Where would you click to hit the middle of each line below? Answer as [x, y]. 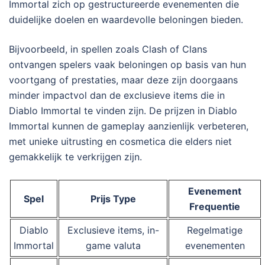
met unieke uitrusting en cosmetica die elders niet [120, 141]
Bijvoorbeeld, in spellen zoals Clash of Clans [108, 49]
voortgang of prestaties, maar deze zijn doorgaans [123, 80]
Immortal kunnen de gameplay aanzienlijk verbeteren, [129, 126]
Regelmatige [215, 230]
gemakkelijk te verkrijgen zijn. [75, 156]
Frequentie [215, 206]
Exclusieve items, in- [113, 230]
